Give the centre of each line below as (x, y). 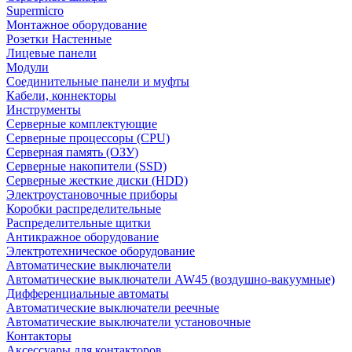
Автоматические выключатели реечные (113, 307)
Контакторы (39, 335)
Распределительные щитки (79, 222)
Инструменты (44, 109)
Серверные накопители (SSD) (86, 166)
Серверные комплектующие (82, 123)
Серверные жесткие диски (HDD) (97, 180)
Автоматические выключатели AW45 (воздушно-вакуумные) (170, 279)
